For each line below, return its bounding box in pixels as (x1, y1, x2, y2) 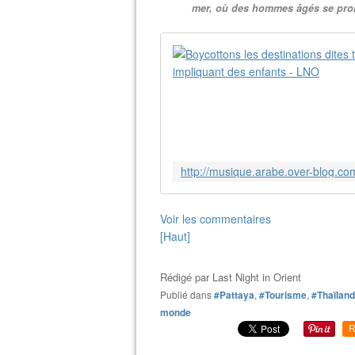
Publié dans (166, 288, 212, 301)
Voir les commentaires (160, 211, 271, 227)
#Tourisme (259, 288, 307, 302)
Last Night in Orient (212, 269, 301, 284)
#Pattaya (214, 288, 254, 302)
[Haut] (160, 228, 190, 244)
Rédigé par (160, 269, 212, 284)
